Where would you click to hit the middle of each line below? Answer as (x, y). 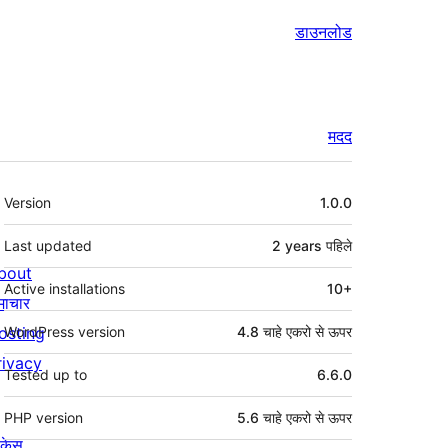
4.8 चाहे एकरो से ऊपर (294, 332)
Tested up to (45, 375)
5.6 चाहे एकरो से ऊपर (294, 418)
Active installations (64, 289)
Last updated (48, 246)
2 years (297, 246)
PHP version (43, 418)
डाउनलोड (323, 32)
